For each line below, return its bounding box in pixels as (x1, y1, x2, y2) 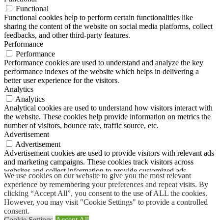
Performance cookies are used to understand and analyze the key (4, 58, 203, 67)
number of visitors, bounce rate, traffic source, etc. (4, 121, 159, 130)
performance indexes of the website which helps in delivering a (4, 67, 199, 76)
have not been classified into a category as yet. (4, 203, 147, 212)
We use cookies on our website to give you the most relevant (4, 171, 191, 180)
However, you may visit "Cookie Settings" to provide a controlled (4, 198, 208, 206)
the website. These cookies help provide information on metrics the (4, 112, 211, 121)
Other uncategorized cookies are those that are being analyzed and (4, 194, 208, 203)
